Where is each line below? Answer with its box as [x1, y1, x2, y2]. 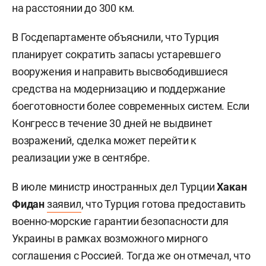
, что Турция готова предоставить [81, 198, 246, 211]
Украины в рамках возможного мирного [12, 232, 208, 245]
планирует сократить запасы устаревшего [12, 48, 221, 61]
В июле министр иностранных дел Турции [12, 180, 215, 194]
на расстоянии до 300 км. [12, 2, 135, 15]
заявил [46, 198, 81, 211]
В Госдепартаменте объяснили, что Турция [12, 31, 220, 44]
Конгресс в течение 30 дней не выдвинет [12, 117, 213, 130]
